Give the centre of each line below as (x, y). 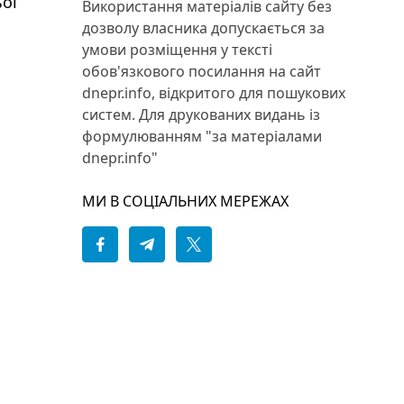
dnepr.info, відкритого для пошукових (214, 93)
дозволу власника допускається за (203, 28)
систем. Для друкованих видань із (201, 115)
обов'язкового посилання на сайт (202, 71)
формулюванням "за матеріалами (202, 136)
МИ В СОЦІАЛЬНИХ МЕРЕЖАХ (185, 201)
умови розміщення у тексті (177, 50)
